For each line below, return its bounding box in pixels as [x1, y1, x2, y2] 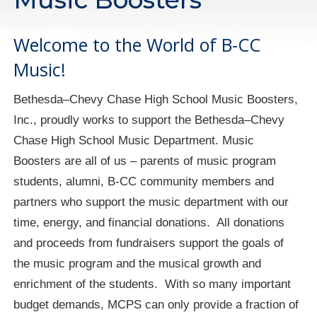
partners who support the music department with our [13, 194, 289, 209]
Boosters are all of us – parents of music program [13, 153, 277, 168]
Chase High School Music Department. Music [13, 132, 255, 147]
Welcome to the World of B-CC [13, 32, 261, 57]
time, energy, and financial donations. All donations [13, 214, 285, 229]
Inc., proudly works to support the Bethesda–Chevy [13, 112, 285, 127]
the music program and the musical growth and [13, 255, 262, 270]
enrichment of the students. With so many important [13, 276, 292, 291]
